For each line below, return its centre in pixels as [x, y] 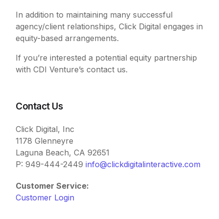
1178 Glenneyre [45, 141]
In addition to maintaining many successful [94, 14]
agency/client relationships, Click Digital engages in [109, 26]
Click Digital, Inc [45, 129]
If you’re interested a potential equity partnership [107, 57]
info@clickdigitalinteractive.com [143, 164]
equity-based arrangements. [67, 38]
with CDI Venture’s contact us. [72, 69]
